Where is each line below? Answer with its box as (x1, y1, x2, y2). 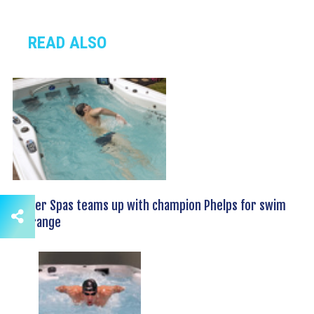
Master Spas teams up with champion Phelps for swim (11, 198, 286, 214)
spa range (11, 214, 61, 231)
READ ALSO (28, 33, 107, 53)
